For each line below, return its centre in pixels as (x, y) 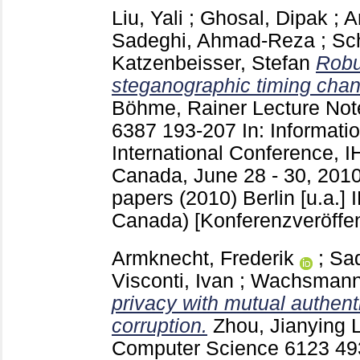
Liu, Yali (147, 18)
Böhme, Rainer (179, 108)
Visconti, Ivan (173, 280)
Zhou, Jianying (279, 325)
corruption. (160, 325)
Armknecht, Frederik (203, 258)
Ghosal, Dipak (264, 18)
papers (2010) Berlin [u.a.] (231, 198)
